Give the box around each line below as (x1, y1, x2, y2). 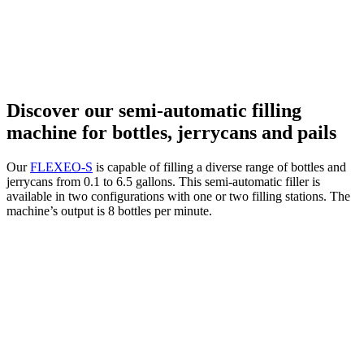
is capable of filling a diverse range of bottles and (93, 159, 346, 174)
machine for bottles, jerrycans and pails (6, 121, 336, 143)
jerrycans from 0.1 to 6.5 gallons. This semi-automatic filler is (6, 174, 320, 188)
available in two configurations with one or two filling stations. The (6, 188, 350, 203)
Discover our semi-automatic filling (6, 99, 301, 121)
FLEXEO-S (30, 159, 93, 174)
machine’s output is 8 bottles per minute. (6, 203, 212, 218)
